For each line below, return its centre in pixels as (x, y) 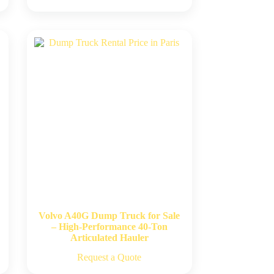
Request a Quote (109, 257)
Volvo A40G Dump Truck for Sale (109, 215)
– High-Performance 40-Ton (109, 226)
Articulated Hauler (109, 237)
